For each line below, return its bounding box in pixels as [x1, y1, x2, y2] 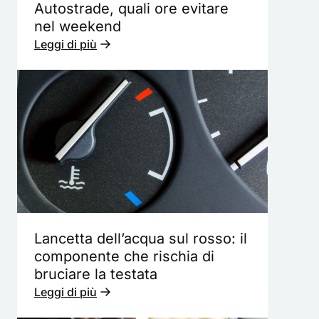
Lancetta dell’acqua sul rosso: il [34, 229, 247, 247]
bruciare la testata [34, 265, 157, 283]
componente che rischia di [34, 247, 214, 265]
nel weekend [34, 17, 121, 35]
